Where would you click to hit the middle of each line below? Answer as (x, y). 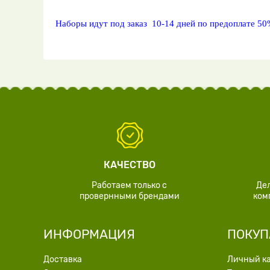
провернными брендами (129, 196)
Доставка (63, 259)
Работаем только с (129, 185)
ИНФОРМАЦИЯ (89, 234)
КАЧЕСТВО (129, 165)
